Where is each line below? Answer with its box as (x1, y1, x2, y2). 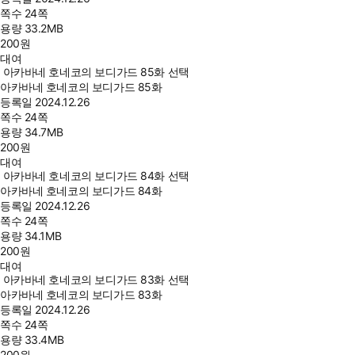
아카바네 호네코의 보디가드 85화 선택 (2, 65, 189, 78)
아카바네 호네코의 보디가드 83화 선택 (2, 273, 189, 286)
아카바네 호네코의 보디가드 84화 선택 (2, 169, 189, 182)
